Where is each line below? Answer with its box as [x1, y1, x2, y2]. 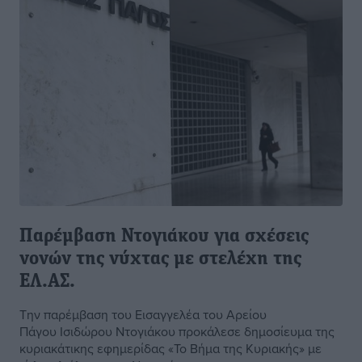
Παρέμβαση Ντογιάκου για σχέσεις [19, 227, 309, 247]
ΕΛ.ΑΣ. [19, 272, 75, 293]
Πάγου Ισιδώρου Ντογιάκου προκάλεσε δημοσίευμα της [19, 322, 335, 341]
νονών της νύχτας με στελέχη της [19, 250, 301, 270]
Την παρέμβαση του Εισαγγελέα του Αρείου [19, 305, 267, 324]
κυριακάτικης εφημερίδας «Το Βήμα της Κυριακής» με [19, 339, 322, 358]
